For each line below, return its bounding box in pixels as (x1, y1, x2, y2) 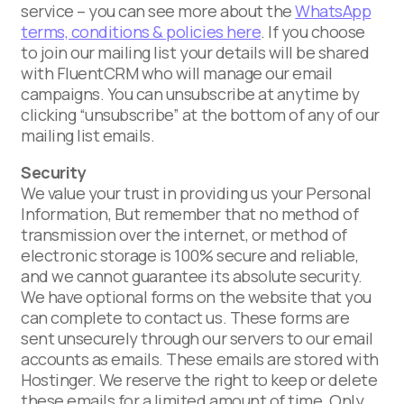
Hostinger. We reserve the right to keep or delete (21, 368, 378, 390)
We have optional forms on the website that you (21, 285, 372, 308)
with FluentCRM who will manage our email (21, 61, 333, 84)
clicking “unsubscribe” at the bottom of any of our (21, 103, 380, 125)
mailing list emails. (21, 124, 155, 146)
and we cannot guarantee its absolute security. (21, 264, 363, 287)
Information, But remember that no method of (21, 202, 359, 225)
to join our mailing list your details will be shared (21, 41, 370, 63)
